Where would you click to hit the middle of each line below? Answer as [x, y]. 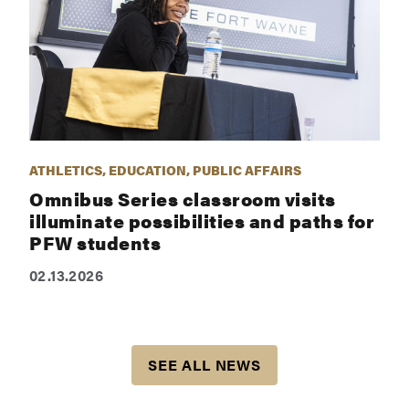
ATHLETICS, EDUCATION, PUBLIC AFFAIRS [165, 170]
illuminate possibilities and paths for [202, 220]
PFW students [95, 242]
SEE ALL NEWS [204, 365]
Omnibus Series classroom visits [183, 199]
